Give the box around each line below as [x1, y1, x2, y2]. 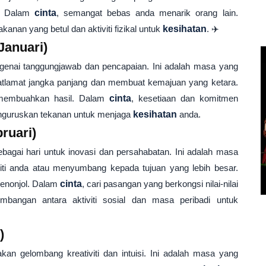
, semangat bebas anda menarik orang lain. [56, 8, 238, 18]
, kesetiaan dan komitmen [131, 93, 238, 103]
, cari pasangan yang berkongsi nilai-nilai [81, 179, 238, 189]
